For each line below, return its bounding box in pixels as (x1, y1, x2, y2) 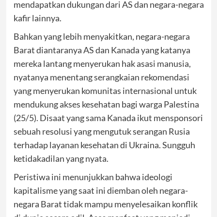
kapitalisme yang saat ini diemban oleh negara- (13, 185, 188, 196)
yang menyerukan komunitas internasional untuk (13, 85, 197, 96)
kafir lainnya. (13, 13, 62, 23)
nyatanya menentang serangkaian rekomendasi (13, 72, 189, 82)
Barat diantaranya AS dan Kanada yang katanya (13, 45, 190, 55)
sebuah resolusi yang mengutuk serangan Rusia (13, 126, 190, 137)
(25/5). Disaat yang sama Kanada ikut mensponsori (13, 112, 203, 123)
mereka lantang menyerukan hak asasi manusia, (13, 58, 191, 69)
